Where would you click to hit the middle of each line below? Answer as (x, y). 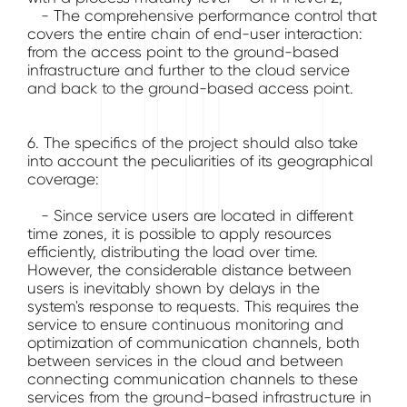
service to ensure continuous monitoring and (185, 324)
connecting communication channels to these (193, 379)
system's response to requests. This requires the (193, 306)
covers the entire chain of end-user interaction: (195, 34)
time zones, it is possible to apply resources (179, 233)
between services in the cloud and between (185, 361)
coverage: (63, 179)
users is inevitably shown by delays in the (174, 288)
